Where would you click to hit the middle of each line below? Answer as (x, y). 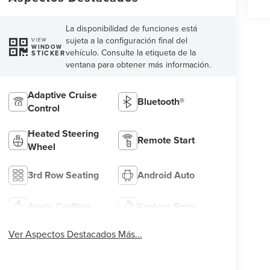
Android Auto (166, 175)
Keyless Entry (167, 206)
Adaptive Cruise (62, 95)
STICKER (49, 53)
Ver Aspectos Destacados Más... (75, 234)
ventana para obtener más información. (139, 65)
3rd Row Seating (63, 175)
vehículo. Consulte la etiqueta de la (131, 53)
